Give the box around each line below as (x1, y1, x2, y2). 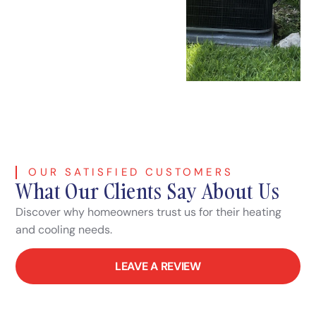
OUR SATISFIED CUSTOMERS (28, 164, 233, 179)
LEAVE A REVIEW (115, 259, 201, 274)
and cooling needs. (16, 221, 113, 237)
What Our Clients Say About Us (16, 176, 280, 205)
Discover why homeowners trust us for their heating (16, 204, 282, 219)
